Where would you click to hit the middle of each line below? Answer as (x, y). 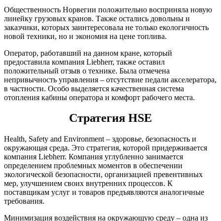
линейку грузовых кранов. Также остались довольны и (97, 18)
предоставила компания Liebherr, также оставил (84, 62)
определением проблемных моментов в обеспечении (93, 166)
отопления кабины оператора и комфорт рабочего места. (99, 97)
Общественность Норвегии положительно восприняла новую (108, 9)
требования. (24, 201)
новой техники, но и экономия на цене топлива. (85, 36)
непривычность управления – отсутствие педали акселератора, (110, 79)
